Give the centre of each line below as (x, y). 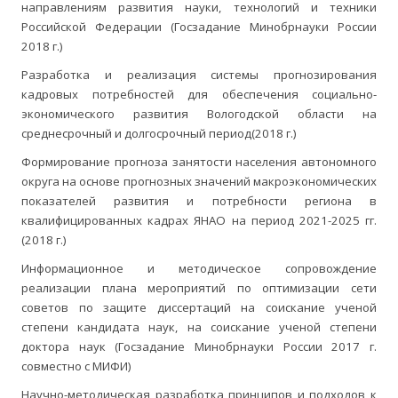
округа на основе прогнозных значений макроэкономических (199, 182)
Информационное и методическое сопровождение (199, 269)
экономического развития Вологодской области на (199, 114)
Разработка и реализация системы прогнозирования (199, 75)
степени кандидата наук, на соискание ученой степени (199, 327)
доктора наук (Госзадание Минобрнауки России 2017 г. (199, 347)
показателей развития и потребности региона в (199, 201)
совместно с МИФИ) (76, 366)
